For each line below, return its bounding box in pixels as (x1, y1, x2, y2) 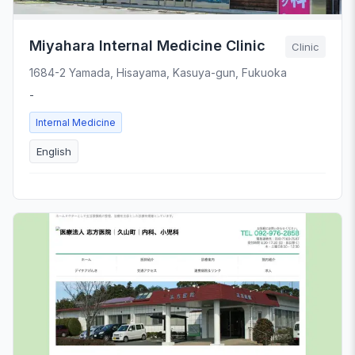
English (36, 145, 71, 158)
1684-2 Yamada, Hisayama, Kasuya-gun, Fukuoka (29, 66, 287, 80)
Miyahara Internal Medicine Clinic (29, 37, 265, 55)
